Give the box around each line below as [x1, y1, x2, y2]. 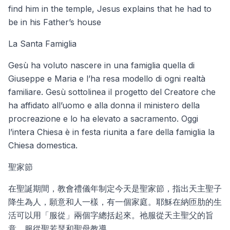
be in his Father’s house [8, 17, 101, 27]
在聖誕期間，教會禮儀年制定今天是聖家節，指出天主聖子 [8, 183, 222, 194]
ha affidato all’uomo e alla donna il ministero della [8, 100, 200, 110]
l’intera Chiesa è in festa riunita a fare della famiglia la [8, 127, 215, 137]
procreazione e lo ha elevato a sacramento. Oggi [8, 113, 198, 124]
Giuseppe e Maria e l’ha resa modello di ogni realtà [8, 73, 205, 84]
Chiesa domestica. [8, 140, 78, 150]
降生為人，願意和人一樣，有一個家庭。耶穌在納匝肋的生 [8, 197, 222, 207]
